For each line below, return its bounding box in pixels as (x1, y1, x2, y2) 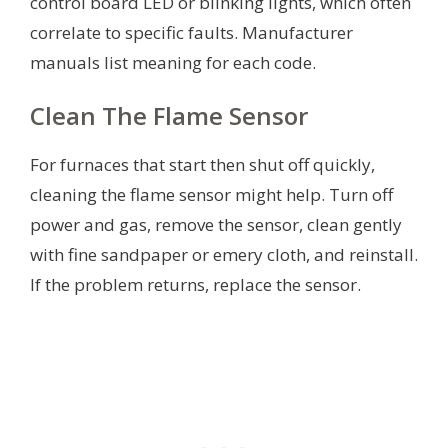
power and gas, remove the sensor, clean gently (30, 213, 402, 237)
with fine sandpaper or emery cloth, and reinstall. (30, 243, 418, 267)
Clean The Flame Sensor (30, 99, 308, 133)
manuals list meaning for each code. (30, 51, 316, 75)
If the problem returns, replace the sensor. (30, 273, 361, 297)
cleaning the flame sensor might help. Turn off (30, 183, 393, 207)
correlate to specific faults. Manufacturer (30, 21, 353, 45)
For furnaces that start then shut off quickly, (30, 153, 375, 177)
